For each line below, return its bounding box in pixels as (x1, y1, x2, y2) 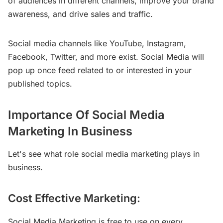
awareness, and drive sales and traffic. (8, 8, 153, 19)
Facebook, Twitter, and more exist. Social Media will (8, 51, 204, 62)
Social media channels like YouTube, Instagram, (8, 38, 186, 48)
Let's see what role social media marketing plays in (8, 149, 200, 159)
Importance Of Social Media (8, 107, 165, 122)
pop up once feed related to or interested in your (8, 65, 192, 75)
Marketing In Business (8, 123, 132, 138)
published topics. (8, 78, 72, 89)
